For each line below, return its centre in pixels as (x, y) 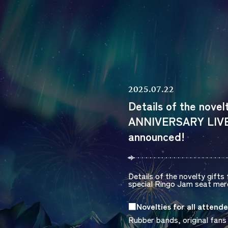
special (141, 183)
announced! (156, 136)
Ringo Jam (174, 183)
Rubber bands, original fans (177, 219)
